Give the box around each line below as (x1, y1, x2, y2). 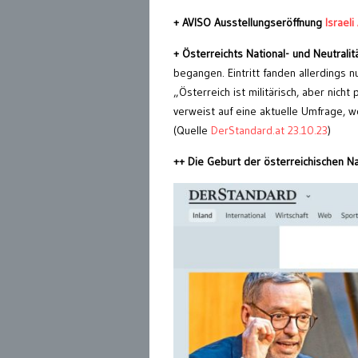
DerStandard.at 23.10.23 (208, 123, 328, 138)
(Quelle (173, 123, 208, 138)
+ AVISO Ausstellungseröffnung (173, 15, 322, 30)
